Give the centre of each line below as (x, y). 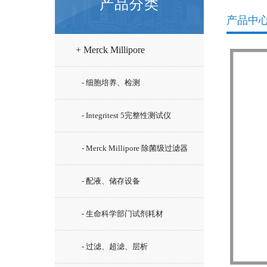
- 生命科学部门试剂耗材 (122, 214)
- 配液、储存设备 (111, 181)
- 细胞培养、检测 (111, 83)
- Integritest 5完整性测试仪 (126, 115)
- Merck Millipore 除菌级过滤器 (135, 148)
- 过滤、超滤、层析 (115, 246)
